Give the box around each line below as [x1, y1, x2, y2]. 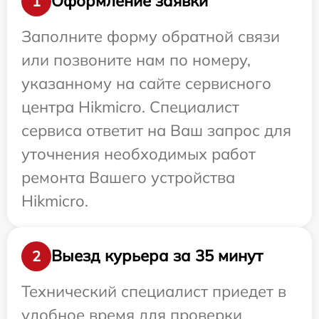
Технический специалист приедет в [21, 281, 286, 301]
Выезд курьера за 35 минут [51, 246, 263, 266]
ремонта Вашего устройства [21, 167, 235, 187]
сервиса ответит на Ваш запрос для [21, 120, 291, 140]
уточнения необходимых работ [21, 143, 256, 164]
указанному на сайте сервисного [21, 73, 271, 93]
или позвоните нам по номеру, [21, 49, 251, 70]
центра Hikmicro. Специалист [21, 96, 239, 117]
